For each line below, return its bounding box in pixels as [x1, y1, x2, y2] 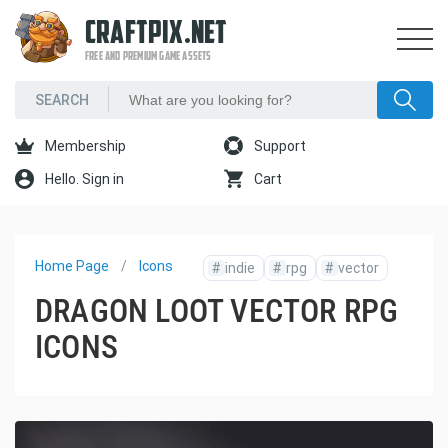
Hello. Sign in [42, 171, 124, 187]
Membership [42, 138, 126, 154]
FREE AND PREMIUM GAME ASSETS [85, 51, 212, 63]
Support [251, 138, 306, 154]
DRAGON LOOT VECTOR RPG [35, 292, 399, 330]
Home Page [35, 258, 109, 274]
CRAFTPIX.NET [85, 19, 228, 51]
